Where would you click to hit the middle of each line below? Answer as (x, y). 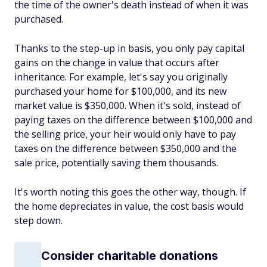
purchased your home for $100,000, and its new (120, 91)
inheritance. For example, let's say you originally (121, 77)
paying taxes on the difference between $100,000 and (133, 120)
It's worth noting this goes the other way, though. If (130, 192)
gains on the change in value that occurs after (117, 63)
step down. (38, 221)
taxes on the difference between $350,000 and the (125, 148)
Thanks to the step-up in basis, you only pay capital (129, 48)
